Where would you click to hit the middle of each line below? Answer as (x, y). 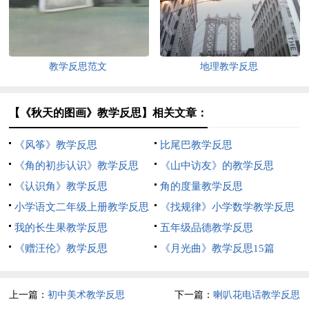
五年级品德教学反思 (206, 227)
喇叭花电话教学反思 (256, 295)
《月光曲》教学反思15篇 (217, 248)
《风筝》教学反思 (56, 144)
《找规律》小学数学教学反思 (227, 207)
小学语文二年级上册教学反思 (82, 207)
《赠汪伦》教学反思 (61, 248)
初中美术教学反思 (87, 295)
